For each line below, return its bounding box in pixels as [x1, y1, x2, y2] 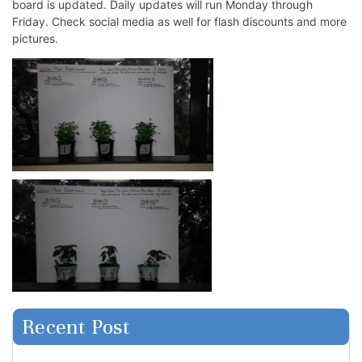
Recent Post [22, 314, 130, 341]
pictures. [12, 32, 58, 46]
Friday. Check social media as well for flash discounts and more [12, 15, 347, 29]
